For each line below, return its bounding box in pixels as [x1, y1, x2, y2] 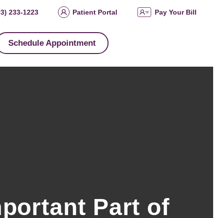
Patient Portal [73, 8, 117, 16]
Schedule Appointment [8, 38, 96, 48]
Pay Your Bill [155, 8, 197, 16]
